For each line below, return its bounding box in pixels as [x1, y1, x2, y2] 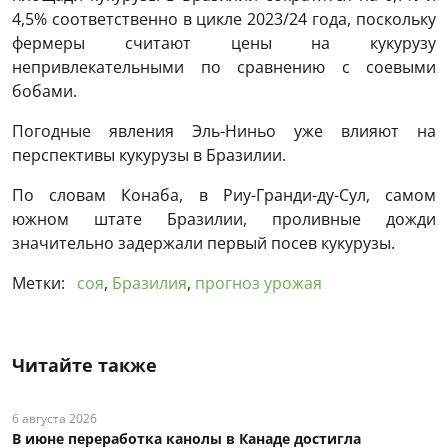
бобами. [12, 80, 77, 103]
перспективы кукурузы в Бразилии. [12, 144, 286, 167]
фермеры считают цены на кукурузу [12, 32, 436, 55]
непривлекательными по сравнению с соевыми [12, 56, 436, 79]
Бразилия [112, 272, 187, 295]
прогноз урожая [195, 272, 322, 295]
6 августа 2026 [12, 410, 97, 428]
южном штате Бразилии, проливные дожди [12, 208, 436, 231]
